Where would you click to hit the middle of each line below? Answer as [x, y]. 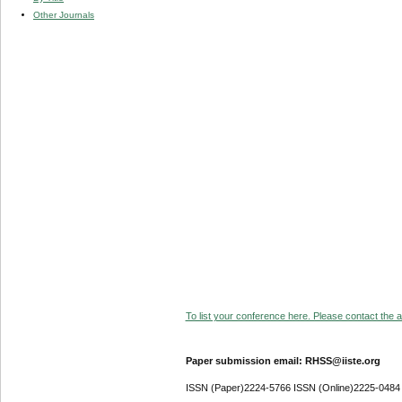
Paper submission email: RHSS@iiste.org [283, 360]
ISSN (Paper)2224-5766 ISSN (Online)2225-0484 [293, 387]
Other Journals [64, 14]
